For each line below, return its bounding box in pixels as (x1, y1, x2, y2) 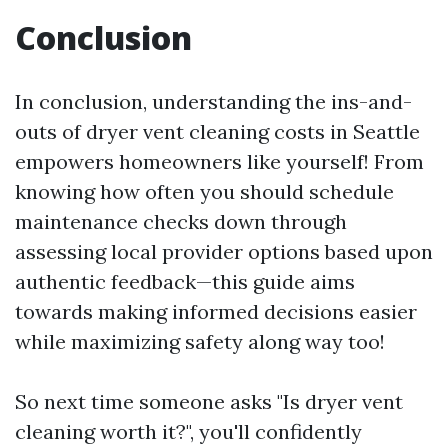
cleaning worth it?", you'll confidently (15, 419, 362, 444)
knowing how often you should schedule (15, 179, 394, 204)
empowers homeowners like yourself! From (15, 149, 424, 174)
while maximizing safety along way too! (15, 329, 385, 354)
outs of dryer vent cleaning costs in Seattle (15, 119, 420, 144)
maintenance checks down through (15, 209, 347, 234)
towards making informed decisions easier (15, 299, 417, 324)
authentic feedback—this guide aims (15, 269, 355, 294)
